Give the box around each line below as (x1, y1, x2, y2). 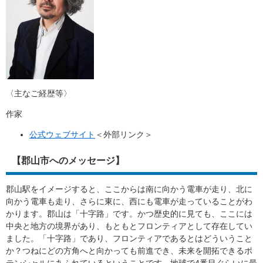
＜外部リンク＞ (95, 130, 153, 140)
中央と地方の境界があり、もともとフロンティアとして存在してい (6, 221, 252, 231)
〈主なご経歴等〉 (6, 89, 72, 99)
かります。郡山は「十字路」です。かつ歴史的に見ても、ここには (6, 209, 252, 219)
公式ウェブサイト (29, 130, 95, 140)
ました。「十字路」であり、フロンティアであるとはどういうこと (6, 234, 252, 244)
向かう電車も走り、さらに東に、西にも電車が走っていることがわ (6, 197, 252, 207)
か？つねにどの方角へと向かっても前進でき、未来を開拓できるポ (6, 246, 252, 256)
